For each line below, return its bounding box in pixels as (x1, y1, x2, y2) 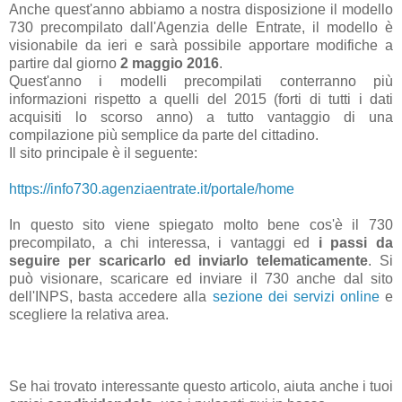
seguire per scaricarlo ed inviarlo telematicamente (9, 253, 369, 269)
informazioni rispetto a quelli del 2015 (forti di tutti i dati (9, 92, 393, 108)
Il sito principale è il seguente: (9, 145, 197, 162)
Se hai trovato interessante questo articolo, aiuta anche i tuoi (9, 379, 393, 395)
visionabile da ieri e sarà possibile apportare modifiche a (9, 38, 393, 54)
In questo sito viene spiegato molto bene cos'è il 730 (9, 217, 393, 233)
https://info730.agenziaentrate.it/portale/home (9, 181, 294, 197)
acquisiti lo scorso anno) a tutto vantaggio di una (9, 109, 393, 126)
